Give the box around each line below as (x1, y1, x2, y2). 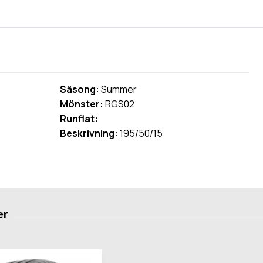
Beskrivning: (59, 126, 118, 140)
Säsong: (59, 82, 99, 96)
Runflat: (59, 112, 98, 125)
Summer (99, 82, 137, 96)
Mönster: (59, 97, 103, 110)
